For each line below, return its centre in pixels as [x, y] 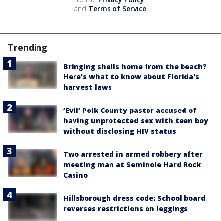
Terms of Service [117, 9]
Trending [28, 48]
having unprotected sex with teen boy [136, 121]
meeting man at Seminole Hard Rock [132, 165]
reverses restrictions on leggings [126, 209]
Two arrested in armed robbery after [133, 154]
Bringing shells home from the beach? [135, 67]
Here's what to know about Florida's [131, 77]
